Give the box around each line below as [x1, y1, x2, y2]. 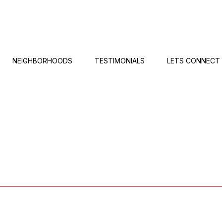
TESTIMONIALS [95, 56, 145, 65]
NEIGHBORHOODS [12, 56, 72, 65]
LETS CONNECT [167, 56, 220, 65]
